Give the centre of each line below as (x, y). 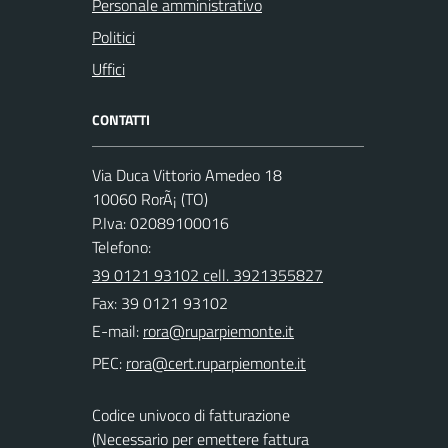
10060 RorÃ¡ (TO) (150, 199)
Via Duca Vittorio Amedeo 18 (187, 175)
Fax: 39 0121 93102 (160, 303)
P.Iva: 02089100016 (160, 223)
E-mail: (115, 331)
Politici (113, 37)
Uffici (108, 69)
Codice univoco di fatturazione (191, 415)
